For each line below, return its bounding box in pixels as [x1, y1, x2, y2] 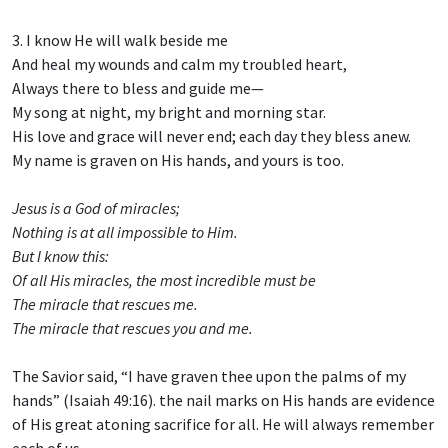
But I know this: [12, 246, 109, 267]
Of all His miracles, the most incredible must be [12, 270, 316, 291]
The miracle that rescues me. [12, 294, 198, 315]
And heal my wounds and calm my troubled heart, [12, 54, 347, 75]
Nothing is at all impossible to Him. [12, 222, 238, 243]
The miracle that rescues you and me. [12, 318, 253, 339]
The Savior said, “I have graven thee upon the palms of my [12, 366, 406, 387]
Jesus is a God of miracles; [12, 198, 180, 219]
